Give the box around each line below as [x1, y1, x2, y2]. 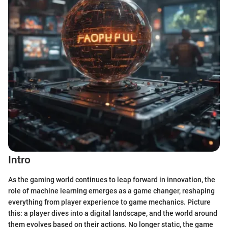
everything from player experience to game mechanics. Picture [8, 197, 211, 206]
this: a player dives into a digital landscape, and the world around [8, 209, 217, 217]
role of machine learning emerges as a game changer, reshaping [8, 186, 215, 195]
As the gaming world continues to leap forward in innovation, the [8, 175, 215, 184]
